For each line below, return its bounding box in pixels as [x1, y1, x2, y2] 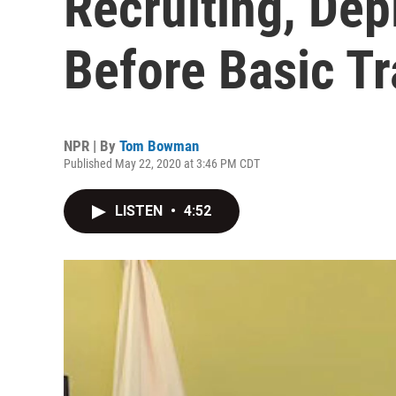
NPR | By [64, 137, 119, 155]
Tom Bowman [119, 137, 199, 155]
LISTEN [115, 202, 166, 219]
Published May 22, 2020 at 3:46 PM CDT [64, 156, 260, 171]
